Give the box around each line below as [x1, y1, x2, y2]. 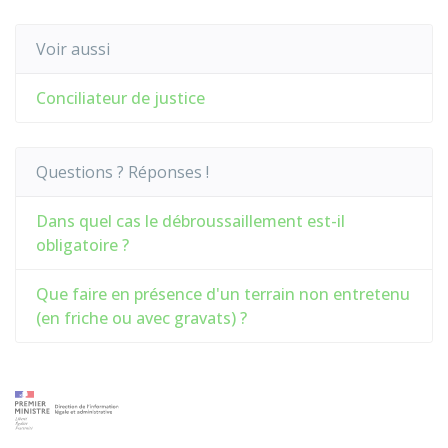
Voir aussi [36, 38, 110, 60]
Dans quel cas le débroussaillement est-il [36, 210, 345, 232]
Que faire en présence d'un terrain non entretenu [36, 283, 410, 305]
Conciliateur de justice [36, 87, 205, 109]
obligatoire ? [36, 234, 129, 256]
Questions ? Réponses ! [36, 161, 209, 183]
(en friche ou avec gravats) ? [36, 307, 247, 329]
